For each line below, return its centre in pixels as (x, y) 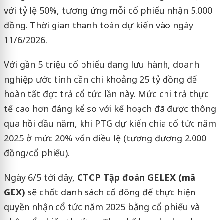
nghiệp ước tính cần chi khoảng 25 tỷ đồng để (100, 79)
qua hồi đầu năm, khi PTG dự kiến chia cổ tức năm (110, 124)
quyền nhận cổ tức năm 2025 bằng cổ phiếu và (102, 207)
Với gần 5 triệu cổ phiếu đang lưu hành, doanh (101, 65)
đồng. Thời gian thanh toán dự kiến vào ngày (98, 25)
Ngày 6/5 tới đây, (40, 178)
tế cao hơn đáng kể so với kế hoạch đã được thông (110, 109)
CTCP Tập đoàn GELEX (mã (136, 178)
